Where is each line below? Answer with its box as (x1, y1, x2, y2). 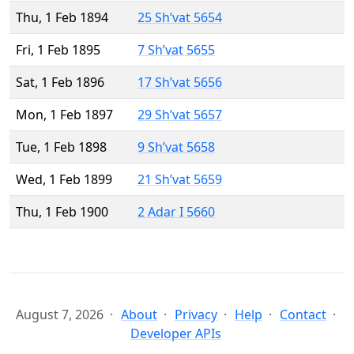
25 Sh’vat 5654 (137, 9, 222, 27)
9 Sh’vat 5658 (137, 138, 215, 156)
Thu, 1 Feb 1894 (16, 9, 108, 27)
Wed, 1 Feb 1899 (16, 171, 112, 189)
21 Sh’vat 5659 (137, 171, 222, 189)
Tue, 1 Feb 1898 (16, 138, 107, 156)
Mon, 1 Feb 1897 (16, 106, 113, 124)
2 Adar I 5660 (137, 203, 215, 221)
